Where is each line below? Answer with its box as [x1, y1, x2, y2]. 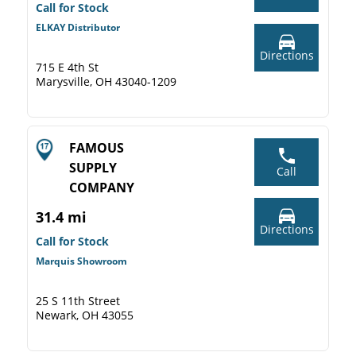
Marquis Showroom [36, 254, 127, 268]
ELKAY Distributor [36, 21, 120, 34]
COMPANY [69, 179, 134, 196]
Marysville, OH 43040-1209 [36, 74, 176, 89]
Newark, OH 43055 [36, 308, 133, 323]
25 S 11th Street [36, 293, 120, 308]
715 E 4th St [36, 60, 99, 75]
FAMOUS [69, 139, 124, 157]
